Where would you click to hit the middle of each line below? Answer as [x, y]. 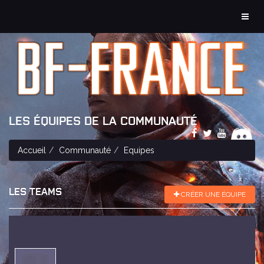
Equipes [139, 150]
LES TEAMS [35, 191]
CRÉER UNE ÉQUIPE [212, 194]
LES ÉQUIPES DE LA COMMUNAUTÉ [103, 120]
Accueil [32, 150]
